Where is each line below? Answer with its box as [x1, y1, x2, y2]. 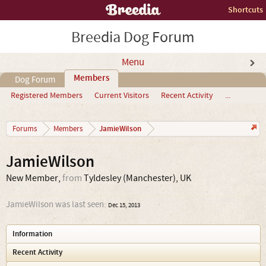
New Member [6, 172, 58, 184]
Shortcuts [228, 4, 263, 15]
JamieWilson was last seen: [6, 199, 106, 210]
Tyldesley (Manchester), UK [84, 172, 191, 184]
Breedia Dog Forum [71, 27, 195, 47]
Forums [12, 124, 37, 134]
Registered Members [11, 90, 83, 101]
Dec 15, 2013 [108, 201, 140, 210]
